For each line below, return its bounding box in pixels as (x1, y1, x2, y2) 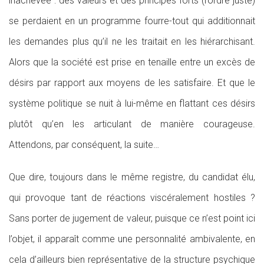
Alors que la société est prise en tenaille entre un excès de (9, 57, 255, 68)
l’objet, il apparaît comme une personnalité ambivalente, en (9, 233, 255, 245)
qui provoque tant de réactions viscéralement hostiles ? (9, 192, 255, 203)
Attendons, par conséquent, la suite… (9, 139, 159, 150)
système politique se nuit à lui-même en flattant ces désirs (9, 98, 255, 109)
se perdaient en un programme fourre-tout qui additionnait (9, 15, 255, 27)
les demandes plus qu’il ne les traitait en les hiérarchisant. (9, 36, 255, 47)
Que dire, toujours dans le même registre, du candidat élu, (9, 171, 255, 183)
